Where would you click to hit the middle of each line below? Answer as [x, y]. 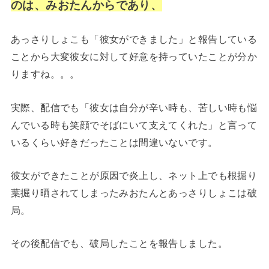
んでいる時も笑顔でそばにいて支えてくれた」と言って [134, 125]
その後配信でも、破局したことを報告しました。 [119, 243]
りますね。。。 [45, 74]
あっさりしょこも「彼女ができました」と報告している [134, 39]
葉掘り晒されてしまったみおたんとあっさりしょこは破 [134, 192]
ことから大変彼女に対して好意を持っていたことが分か [134, 57]
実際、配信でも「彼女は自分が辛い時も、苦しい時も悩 [134, 107]
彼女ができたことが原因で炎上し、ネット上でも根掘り [134, 175]
